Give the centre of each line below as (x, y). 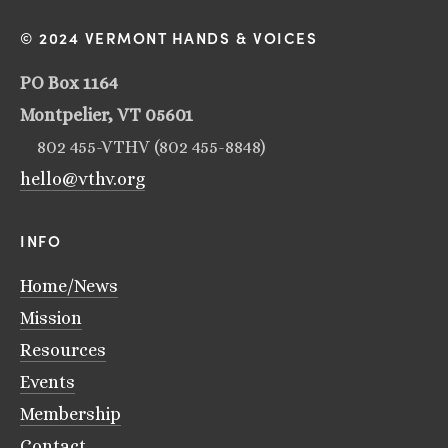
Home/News (69, 286)
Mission (51, 318)
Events (47, 382)
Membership (70, 414)
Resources (63, 350)
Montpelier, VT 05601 (106, 115)
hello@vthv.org (82, 179)
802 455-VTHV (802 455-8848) (151, 147)
